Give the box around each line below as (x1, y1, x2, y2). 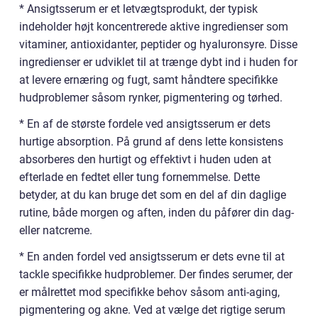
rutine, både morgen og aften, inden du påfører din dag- (19, 206, 294, 219)
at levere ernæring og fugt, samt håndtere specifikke (19, 73, 278, 87)
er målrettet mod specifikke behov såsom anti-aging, (19, 285, 280, 299)
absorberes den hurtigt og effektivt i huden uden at (19, 153, 271, 166)
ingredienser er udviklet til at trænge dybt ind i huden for (19, 55, 297, 69)
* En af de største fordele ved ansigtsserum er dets (19, 117, 270, 131)
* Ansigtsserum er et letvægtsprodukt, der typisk (19, 2, 258, 16)
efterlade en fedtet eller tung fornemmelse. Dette (19, 170, 260, 184)
